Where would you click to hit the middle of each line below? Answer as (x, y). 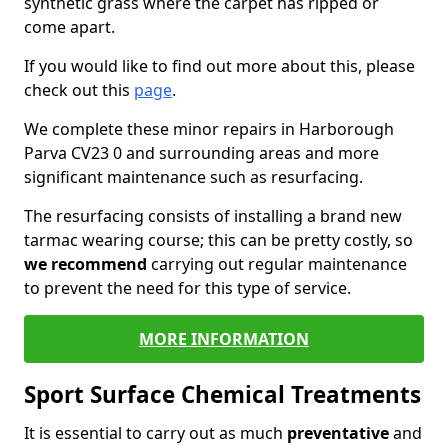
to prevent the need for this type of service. (189, 288)
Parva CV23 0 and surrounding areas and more (201, 153)
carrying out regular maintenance (277, 264)
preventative (338, 433)
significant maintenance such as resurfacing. (193, 177)
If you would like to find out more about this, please (219, 66)
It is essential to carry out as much (155, 433)
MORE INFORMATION (224, 339)
